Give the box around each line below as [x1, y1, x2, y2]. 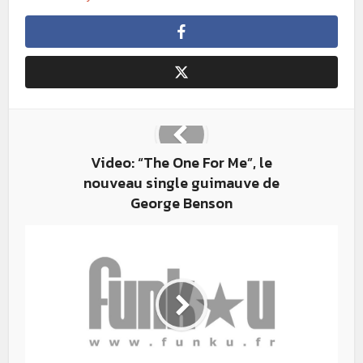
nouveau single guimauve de [83, 172, 280, 194]
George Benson [130, 192, 233, 215]
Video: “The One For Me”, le [91, 152, 272, 174]
